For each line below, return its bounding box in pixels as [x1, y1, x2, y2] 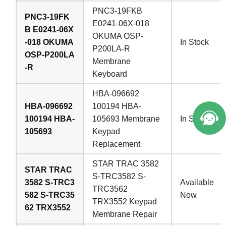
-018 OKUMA [25, 37, 74, 46]
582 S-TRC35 [25, 190, 75, 199]
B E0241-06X [25, 25, 74, 34]
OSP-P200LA [25, 50, 75, 59]
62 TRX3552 [25, 203, 71, 212]
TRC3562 [92, 184, 128, 193]
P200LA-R [92, 44, 131, 53]
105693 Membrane [92, 114, 160, 123]
